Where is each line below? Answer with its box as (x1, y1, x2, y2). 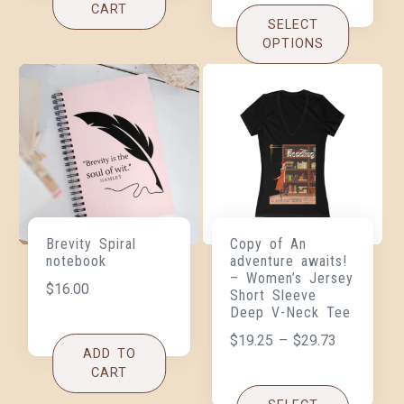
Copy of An (229, 234, 307, 252)
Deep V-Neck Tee (229, 303, 351, 321)
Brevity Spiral (46, 234, 137, 252)
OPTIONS (262, 36, 324, 52)
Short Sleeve (229, 286, 317, 304)
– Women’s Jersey (229, 269, 353, 287)
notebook (46, 252, 107, 270)
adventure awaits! (229, 252, 347, 270)
